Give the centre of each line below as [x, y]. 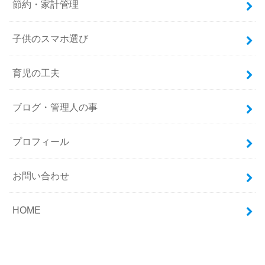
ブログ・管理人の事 [55, 107]
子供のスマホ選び [51, 39]
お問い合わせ [41, 175]
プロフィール [41, 141]
